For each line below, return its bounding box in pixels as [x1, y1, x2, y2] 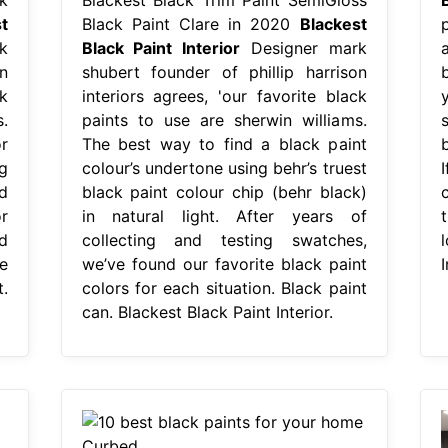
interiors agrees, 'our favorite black [81, 85, 367, 106]
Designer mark [240, 37, 367, 58]
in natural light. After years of [81, 205, 367, 226]
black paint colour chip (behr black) [81, 181, 367, 202]
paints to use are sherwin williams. [81, 109, 367, 130]
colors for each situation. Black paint [81, 277, 367, 298]
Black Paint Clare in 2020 [81, 13, 300, 34]
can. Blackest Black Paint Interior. [81, 301, 333, 322]
